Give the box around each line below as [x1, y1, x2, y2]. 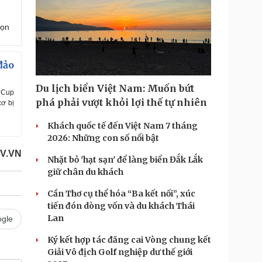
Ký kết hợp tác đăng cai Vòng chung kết [47, 235, 211, 245]
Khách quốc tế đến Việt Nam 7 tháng [47, 120, 198, 131]
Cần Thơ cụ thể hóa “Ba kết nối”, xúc [47, 188, 195, 199]
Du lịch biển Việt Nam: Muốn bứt [36, 82, 194, 94]
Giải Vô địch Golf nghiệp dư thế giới [47, 247, 192, 257]
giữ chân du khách [47, 167, 123, 177]
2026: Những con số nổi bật [47, 133, 159, 143]
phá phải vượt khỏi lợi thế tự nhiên [36, 96, 207, 108]
